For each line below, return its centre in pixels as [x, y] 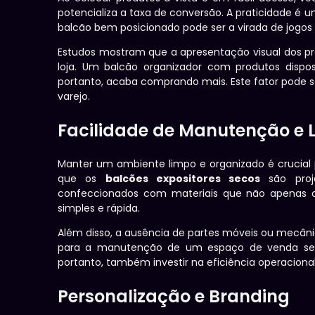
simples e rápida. [99, 208]
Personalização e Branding [174, 297]
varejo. [74, 97]
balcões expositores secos [183, 179]
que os [82, 179]
